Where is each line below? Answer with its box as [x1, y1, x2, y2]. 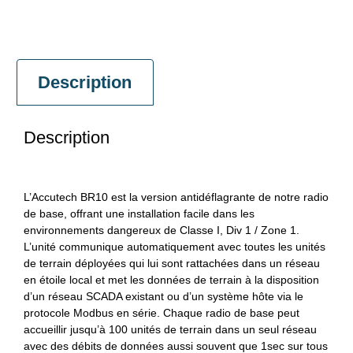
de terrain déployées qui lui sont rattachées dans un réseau [24, 256, 320, 269]
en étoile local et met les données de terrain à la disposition [24, 273, 319, 286]
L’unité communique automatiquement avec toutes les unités [24, 240, 325, 253]
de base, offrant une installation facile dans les [24, 206, 255, 220]
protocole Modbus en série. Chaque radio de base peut [24, 306, 299, 319]
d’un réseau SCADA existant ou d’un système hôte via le [24, 289, 303, 303]
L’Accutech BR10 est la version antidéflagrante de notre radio [24, 190, 329, 203]
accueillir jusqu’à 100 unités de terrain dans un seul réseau [24, 322, 317, 336]
